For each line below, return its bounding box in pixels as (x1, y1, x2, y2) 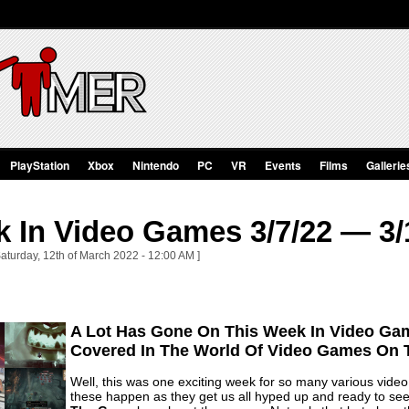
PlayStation (10, 157, 69, 173)
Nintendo (132, 157, 179, 173)
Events (265, 157, 301, 173)
